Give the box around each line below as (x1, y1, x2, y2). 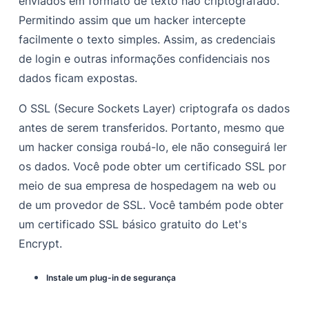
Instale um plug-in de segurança (46, 272, 177, 283)
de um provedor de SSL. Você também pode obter (19, 198, 284, 212)
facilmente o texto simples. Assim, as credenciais (19, 32, 276, 47)
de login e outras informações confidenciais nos (19, 52, 270, 66)
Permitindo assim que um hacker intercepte (19, 13, 246, 28)
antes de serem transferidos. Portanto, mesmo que (19, 121, 285, 135)
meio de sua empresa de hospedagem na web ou (19, 179, 277, 193)
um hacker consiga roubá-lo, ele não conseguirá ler (19, 140, 288, 154)
